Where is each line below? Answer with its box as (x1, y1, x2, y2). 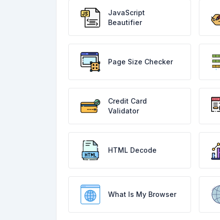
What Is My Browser (108, 190, 176, 198)
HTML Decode (108, 146, 157, 154)
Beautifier (108, 18, 142, 27)
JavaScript (108, 8, 145, 17)
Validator (108, 107, 139, 115)
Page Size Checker (108, 57, 173, 66)
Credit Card (108, 97, 147, 105)
